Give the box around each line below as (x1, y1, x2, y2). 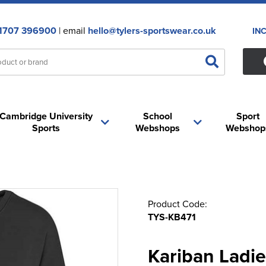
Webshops (135, 121, 180, 135)
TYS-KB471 (148, 210, 196, 224)
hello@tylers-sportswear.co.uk (87, 24, 216, 37)
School (143, 109, 173, 123)
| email (56, 24, 88, 37)
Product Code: (148, 197, 207, 210)
